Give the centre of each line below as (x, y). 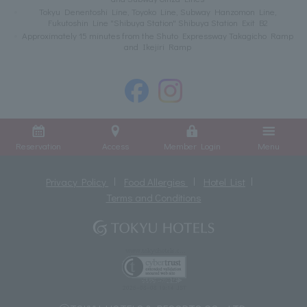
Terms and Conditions (153, 197)
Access (115, 145)
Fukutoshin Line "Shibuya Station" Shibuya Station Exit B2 (158, 23)
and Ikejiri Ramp (158, 47)
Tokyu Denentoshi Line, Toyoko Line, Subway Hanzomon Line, (158, 12)
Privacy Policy (77, 181)
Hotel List (224, 181)
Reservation (38, 145)
